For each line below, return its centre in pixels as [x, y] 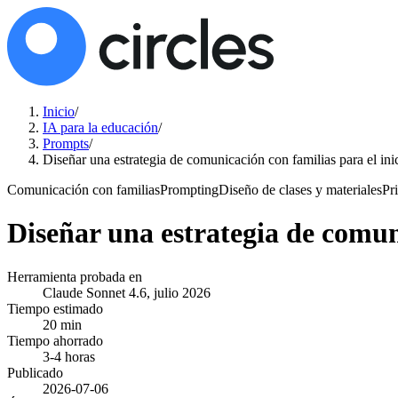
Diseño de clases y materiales [300, 190]
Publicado [35, 372]
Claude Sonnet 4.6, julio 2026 [127, 292]
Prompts [66, 143]
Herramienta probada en [75, 276]
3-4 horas [69, 356]
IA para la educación [100, 127]
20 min [62, 324]
